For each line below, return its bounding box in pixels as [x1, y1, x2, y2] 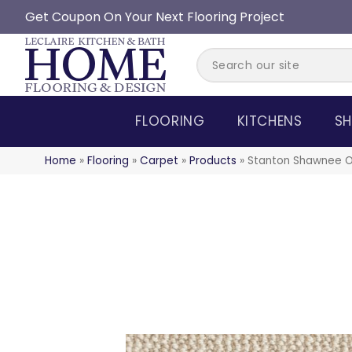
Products [189, 153, 236, 168]
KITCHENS [236, 112, 302, 130]
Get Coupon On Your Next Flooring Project [25, 8, 284, 26]
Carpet [140, 153, 178, 168]
